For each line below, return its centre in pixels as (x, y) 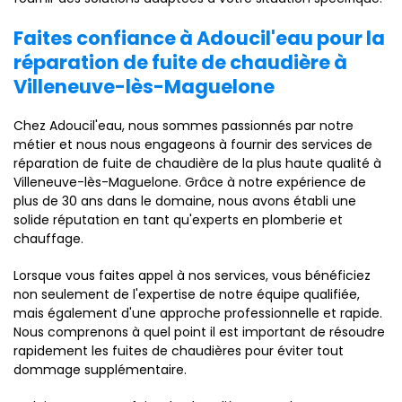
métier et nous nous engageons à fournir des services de (193, 144)
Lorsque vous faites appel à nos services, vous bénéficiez (192, 275)
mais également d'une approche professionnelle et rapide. (198, 313)
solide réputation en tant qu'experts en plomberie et (178, 220)
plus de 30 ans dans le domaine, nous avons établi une (185, 201)
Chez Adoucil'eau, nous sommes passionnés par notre (184, 126)
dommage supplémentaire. (100, 370)
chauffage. (48, 239)
